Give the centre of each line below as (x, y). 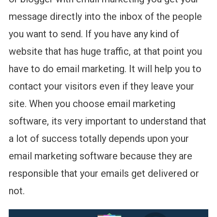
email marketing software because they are (100, 156)
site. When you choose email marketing (92, 103)
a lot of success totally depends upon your (99, 138)
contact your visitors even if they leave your (101, 86)
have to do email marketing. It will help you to (105, 69)
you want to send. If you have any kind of (94, 34)
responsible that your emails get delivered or (104, 173)
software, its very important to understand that (107, 121)
